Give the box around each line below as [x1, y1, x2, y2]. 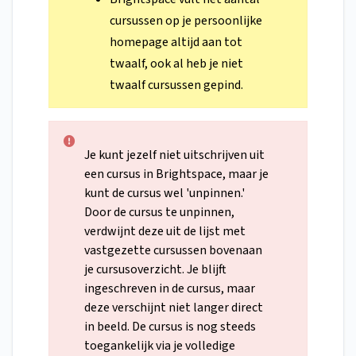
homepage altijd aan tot [109, 33, 242, 52]
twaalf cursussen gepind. [109, 76, 243, 95]
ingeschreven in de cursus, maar [84, 280, 255, 298]
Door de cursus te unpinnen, [84, 203, 234, 222]
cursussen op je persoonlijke [109, 12, 262, 30]
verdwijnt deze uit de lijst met [84, 222, 246, 241]
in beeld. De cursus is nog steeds [84, 318, 256, 336]
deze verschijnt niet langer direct [84, 299, 263, 317]
